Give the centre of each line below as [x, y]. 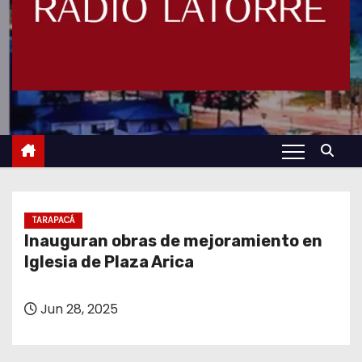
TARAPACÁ [53, 220]
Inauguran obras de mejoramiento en [173, 241]
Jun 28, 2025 [78, 309]
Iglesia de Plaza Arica [109, 262]
